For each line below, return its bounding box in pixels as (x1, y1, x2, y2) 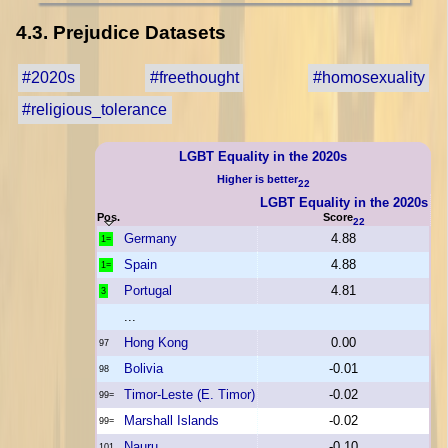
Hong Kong (124, 334, 188, 350)
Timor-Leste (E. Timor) (124, 386, 255, 402)
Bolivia (124, 360, 163, 376)
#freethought (149, 69, 239, 87)
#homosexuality (312, 69, 425, 87)
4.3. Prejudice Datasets (16, 21, 226, 43)
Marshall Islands (124, 412, 219, 428)
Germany (124, 230, 177, 246)
